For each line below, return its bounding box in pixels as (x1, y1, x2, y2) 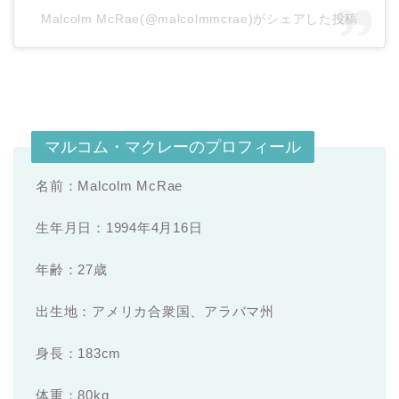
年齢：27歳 (36, 261, 108, 277)
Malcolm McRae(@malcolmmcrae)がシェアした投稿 (40, 11, 359, 26)
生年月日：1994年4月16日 (36, 219, 203, 235)
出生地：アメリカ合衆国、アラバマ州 (36, 303, 274, 319)
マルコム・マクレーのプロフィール (45, 137, 301, 156)
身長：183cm (36, 345, 122, 361)
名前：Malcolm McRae (36, 177, 183, 193)
